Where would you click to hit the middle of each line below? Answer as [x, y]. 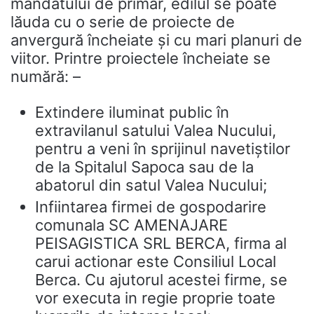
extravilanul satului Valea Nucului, [156, 130]
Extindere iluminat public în [132, 112]
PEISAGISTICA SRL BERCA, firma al [161, 243]
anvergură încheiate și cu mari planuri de [156, 40]
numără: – [46, 76]
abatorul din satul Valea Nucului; [151, 185]
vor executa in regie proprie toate [155, 298]
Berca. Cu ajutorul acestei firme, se [161, 280]
